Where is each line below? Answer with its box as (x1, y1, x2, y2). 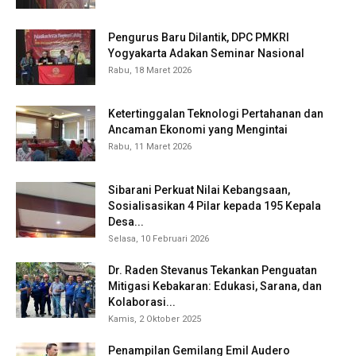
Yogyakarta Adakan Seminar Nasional (108, 46, 304, 60)
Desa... (108, 215, 144, 228)
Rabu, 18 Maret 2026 (108, 64, 192, 75)
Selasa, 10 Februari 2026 (108, 233, 209, 244)
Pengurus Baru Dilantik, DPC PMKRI (108, 30, 289, 44)
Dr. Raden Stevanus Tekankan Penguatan (108, 263, 317, 277)
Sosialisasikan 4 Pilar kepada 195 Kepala (108, 199, 321, 212)
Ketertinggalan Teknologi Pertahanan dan (108, 106, 323, 120)
